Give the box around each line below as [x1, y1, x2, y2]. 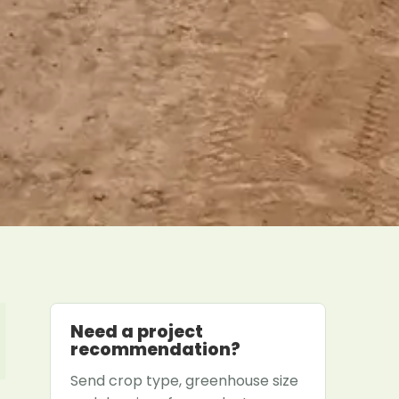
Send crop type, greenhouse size [70, 370, 298, 391]
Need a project [70, 319, 203, 344]
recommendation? [70, 337, 240, 362]
